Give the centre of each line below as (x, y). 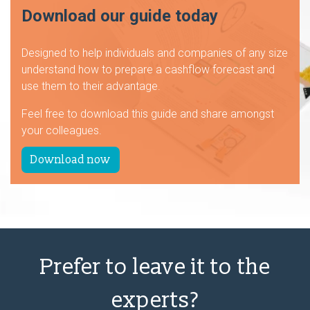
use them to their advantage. (92, 86)
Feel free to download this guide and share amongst (148, 114)
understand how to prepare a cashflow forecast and (148, 70)
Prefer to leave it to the (155, 267)
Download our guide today (120, 16)
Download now (71, 160)
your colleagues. (62, 130)
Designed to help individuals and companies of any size (155, 53)
